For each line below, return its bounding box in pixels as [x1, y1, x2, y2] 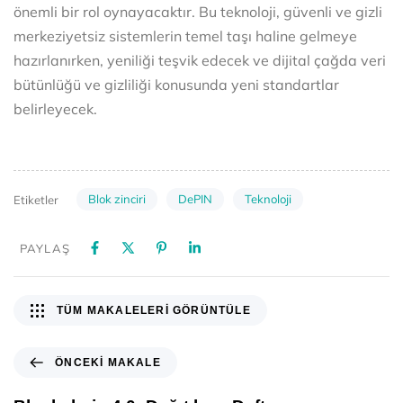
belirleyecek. [13, 99, 97, 118]
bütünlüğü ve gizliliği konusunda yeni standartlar [13, 75, 339, 94]
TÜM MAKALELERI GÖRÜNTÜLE [57, 304, 251, 318]
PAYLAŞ [19, 241, 71, 256]
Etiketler [13, 192, 58, 207]
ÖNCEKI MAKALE [55, 356, 161, 370]
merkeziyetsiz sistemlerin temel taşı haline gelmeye [13, 26, 357, 45]
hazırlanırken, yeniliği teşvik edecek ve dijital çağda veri [13, 50, 386, 69]
